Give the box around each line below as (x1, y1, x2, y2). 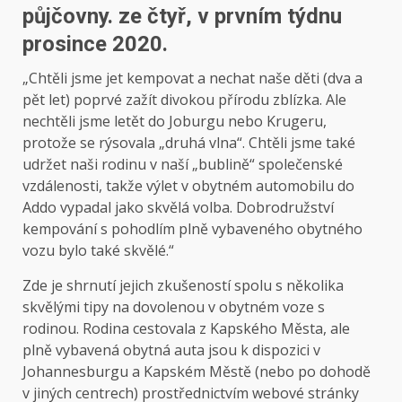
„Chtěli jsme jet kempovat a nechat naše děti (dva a (22, 67, 363, 88)
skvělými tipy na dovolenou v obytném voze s (22, 296, 325, 317)
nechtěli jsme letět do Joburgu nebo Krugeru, (22, 110, 327, 131)
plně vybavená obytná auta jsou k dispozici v (22, 339, 320, 360)
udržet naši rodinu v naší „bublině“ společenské (22, 153, 343, 174)
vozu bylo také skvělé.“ (22, 240, 174, 260)
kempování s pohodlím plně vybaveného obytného (22, 218, 363, 239)
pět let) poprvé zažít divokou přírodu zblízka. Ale (22, 89, 346, 109)
